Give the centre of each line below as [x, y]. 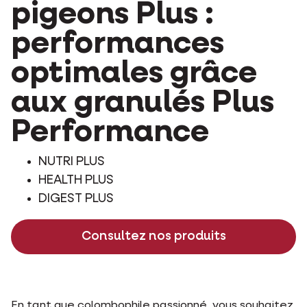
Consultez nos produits [153, 236]
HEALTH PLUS [76, 180]
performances [118, 44]
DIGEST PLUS [76, 198]
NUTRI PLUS [72, 161]
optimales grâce [134, 73]
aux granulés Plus [143, 103]
